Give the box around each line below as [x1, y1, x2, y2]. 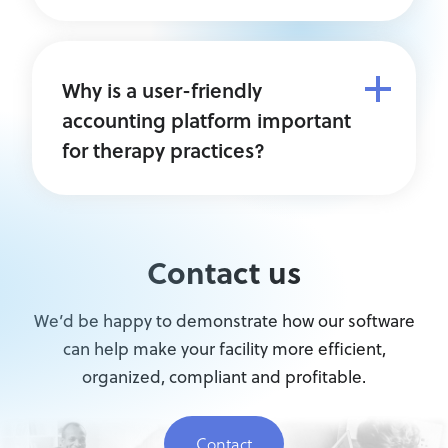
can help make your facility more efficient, [62, 337, 386, 361]
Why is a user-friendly [62, 76, 262, 104]
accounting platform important [62, 106, 351, 134]
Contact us [147, 250, 301, 294]
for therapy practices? [62, 136, 265, 164]
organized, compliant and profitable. [82, 365, 366, 389]
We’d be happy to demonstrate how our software [33, 309, 415, 333]
